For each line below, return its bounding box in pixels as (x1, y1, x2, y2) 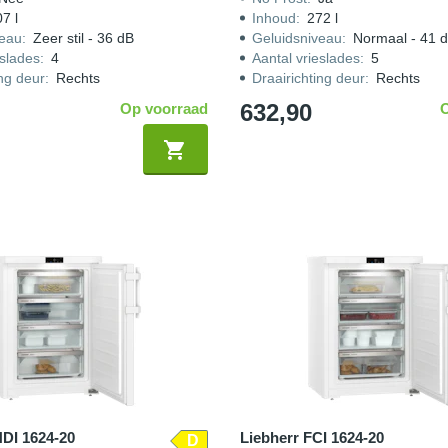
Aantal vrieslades (251, 50, 360, 66)
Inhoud (251, 10, 296, 26)
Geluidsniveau (251, 30, 342, 46)
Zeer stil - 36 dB (32, 30, 134, 46)
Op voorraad (119, 100, 208, 117)
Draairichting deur (251, 70, 365, 86)
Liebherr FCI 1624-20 (239, 429, 384, 446)
